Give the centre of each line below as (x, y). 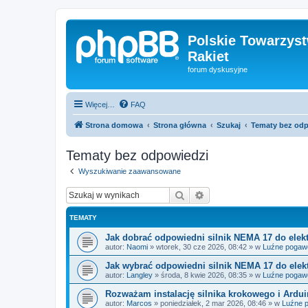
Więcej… (100, 104)
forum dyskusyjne (218, 69)
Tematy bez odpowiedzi (137, 155)
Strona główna (180, 125)
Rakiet (208, 56)
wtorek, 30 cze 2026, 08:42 (201, 247)
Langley (140, 275)
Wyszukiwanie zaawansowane (130, 171)
